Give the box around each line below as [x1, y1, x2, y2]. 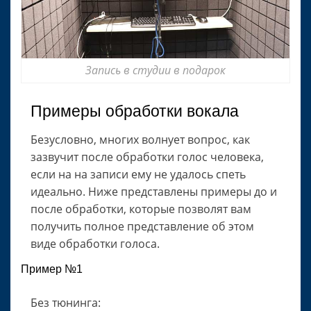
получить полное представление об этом [31, 219, 254, 235]
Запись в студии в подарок [85, 62, 226, 78]
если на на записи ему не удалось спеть [31, 167, 246, 183]
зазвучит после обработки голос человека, [31, 149, 264, 165]
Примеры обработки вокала [31, 102, 239, 121]
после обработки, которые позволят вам [31, 201, 251, 217]
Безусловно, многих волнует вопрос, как [31, 132, 250, 148]
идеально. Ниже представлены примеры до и [31, 184, 277, 200]
